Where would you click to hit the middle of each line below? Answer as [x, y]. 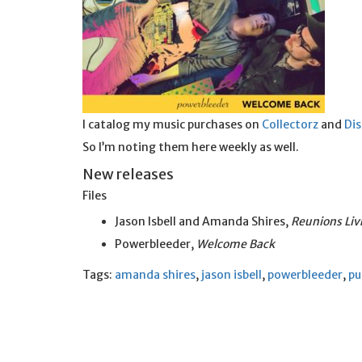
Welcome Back [236, 244]
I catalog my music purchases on [172, 124]
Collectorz [290, 124]
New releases [128, 174]
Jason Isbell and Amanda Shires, [203, 221]
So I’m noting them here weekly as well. [191, 147]
